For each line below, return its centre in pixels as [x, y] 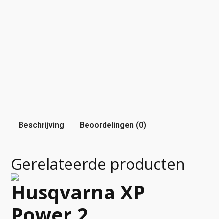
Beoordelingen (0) [113, 125]
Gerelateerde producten [98, 164]
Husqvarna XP [78, 192]
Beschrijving [41, 125]
